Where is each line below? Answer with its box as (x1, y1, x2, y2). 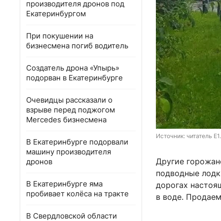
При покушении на (26, 31, 93, 40)
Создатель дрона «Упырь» (26, 63, 119, 73)
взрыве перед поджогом (26, 105, 115, 114)
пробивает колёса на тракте (26, 189, 129, 198)
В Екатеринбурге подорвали (26, 137, 128, 147)
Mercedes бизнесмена (26, 115, 107, 124)
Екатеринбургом (26, 9, 86, 18)
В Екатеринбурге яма (26, 179, 103, 188)
